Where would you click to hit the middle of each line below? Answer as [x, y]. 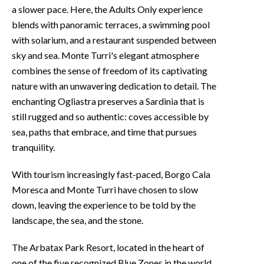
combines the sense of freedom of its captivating [110, 70]
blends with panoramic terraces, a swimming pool [111, 24]
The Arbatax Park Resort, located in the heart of [108, 247]
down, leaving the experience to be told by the [104, 204]
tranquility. [33, 147]
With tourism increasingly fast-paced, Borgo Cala [111, 174]
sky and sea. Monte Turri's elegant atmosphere [105, 55]
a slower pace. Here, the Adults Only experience [107, 9]
